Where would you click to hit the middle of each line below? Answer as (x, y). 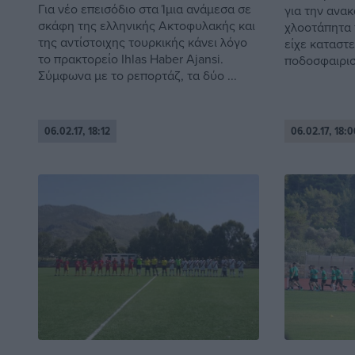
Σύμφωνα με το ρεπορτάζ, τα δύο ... (137, 75)
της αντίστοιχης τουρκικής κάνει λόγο (143, 42)
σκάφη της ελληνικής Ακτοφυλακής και (147, 25)
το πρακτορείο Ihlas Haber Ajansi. (131, 58)
